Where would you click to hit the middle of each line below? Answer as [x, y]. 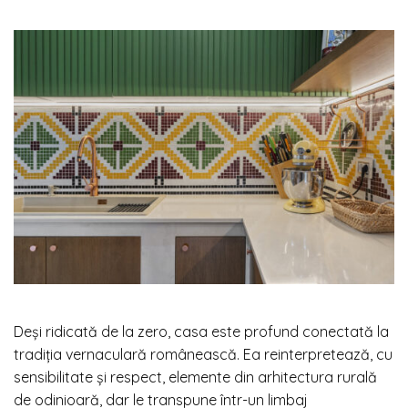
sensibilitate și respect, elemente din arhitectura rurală [195, 377]
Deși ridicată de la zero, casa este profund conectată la [201, 331]
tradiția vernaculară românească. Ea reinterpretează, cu [203, 354]
